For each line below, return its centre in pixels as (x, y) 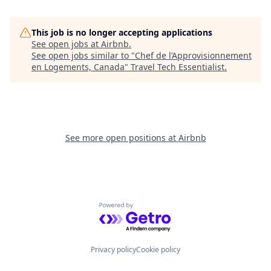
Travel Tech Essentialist (178, 67)
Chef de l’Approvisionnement (193, 55)
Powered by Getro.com (152, 209)
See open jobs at (66, 44)
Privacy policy (113, 250)
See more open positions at (122, 138)
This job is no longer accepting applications (122, 32)
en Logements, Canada (78, 67)
